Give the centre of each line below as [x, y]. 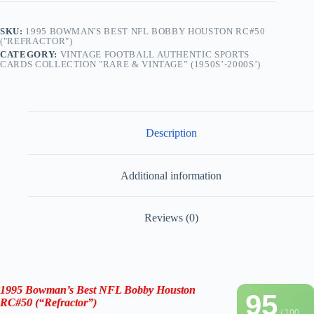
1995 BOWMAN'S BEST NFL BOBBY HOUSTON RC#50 [145, 32]
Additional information [171, 175]
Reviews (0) [171, 218]
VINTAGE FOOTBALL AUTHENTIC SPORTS [155, 55]
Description [171, 133]
